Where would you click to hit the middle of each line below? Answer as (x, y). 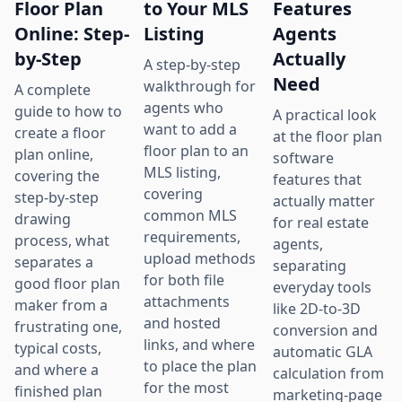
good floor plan (67, 284)
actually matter (324, 201)
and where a (57, 370)
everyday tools (322, 288)
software (303, 158)
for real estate (321, 223)
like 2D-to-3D (317, 309)
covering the (57, 176)
